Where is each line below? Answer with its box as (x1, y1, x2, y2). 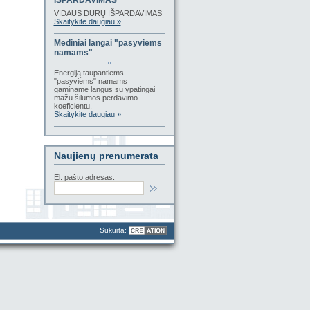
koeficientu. (53, 102, 92, 110)
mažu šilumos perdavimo (53, 93, 138, 102)
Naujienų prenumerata (53, 150, 158, 161)
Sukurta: (99, 226, 129, 234)
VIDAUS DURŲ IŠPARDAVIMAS (53, 9, 162, 17)
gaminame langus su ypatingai (53, 85, 155, 93)
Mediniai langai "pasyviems (53, 38, 162, 48)
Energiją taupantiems (53, 69, 124, 77)
